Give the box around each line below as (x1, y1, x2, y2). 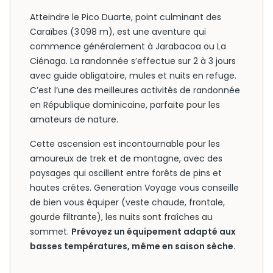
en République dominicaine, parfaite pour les (30, 99, 220, 111)
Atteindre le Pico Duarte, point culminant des (30, 11, 221, 23)
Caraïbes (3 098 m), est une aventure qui (30, 26, 206, 38)
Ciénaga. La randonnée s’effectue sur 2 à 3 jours (30, 55, 236, 67)
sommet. (30, 225, 71, 238)
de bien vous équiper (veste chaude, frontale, (30, 196, 225, 208)
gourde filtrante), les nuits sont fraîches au (30, 211, 213, 223)
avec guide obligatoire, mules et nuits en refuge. (30, 69, 236, 82)
